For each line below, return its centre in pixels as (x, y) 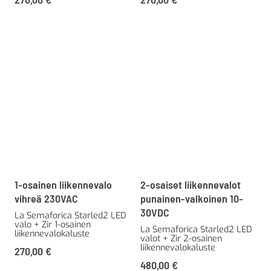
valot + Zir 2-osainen (181, 238)
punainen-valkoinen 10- (192, 198)
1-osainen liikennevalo (63, 184)
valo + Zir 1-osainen (53, 224)
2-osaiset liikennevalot (191, 184)
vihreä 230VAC (46, 198)
